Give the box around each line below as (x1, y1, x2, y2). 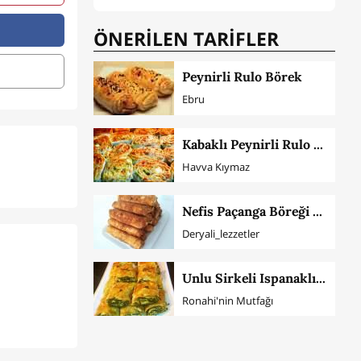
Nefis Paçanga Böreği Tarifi (312, 202, 322, 219)
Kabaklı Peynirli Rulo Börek (313, 135, 323, 152)
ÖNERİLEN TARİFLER (93, 26, 279, 52)
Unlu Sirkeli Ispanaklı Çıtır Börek (315, 269, 326, 286)
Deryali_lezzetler (181, 226, 259, 241)
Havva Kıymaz (181, 159, 250, 174)
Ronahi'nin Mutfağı (181, 293, 273, 308)
